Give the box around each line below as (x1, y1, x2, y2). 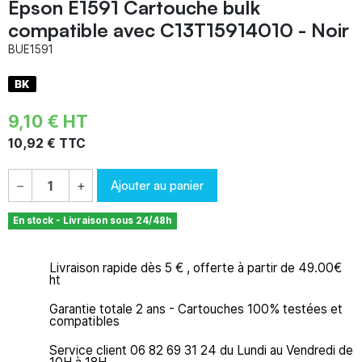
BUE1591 (8, 42, 53, 56)
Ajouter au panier (111, 176, 204, 193)
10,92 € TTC (8, 135, 86, 151)
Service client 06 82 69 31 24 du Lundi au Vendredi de (49, 343, 353, 359)
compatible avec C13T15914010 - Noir (8, 17, 349, 42)
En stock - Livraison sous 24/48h (13, 214, 172, 226)
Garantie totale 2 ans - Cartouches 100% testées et (49, 301, 343, 318)
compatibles (49, 314, 120, 330)
